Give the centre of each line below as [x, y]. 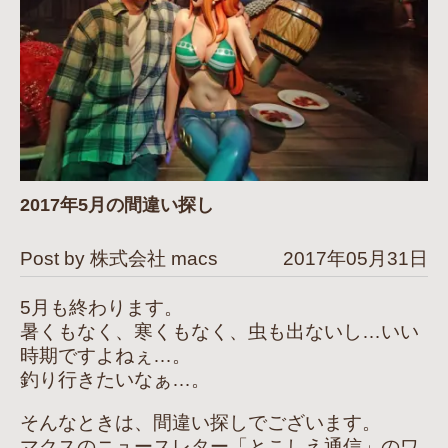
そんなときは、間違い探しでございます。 [200, 423]
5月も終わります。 [101, 308]
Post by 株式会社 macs [119, 259]
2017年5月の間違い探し [117, 205]
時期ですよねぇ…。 [105, 356]
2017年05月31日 [355, 259]
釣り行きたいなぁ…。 [115, 380]
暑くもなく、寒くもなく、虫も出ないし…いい [219, 332]
